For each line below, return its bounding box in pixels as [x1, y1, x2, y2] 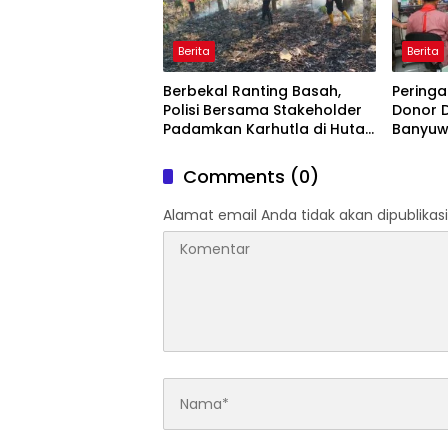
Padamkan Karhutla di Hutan [163, 119, 374, 140]
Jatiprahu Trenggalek [163, 138, 322, 159]
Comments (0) [183, 164, 319, 190]
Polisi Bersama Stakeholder [163, 100, 362, 121]
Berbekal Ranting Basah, [163, 81, 341, 102]
